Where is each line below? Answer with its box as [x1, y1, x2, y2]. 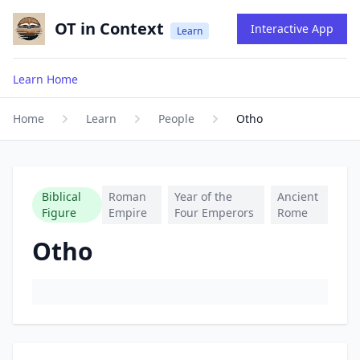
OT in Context [55, 18, 164, 39]
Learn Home [13, 72, 78, 87]
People [158, 111, 194, 126]
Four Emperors [174, 205, 255, 220]
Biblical [42, 189, 81, 204]
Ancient [276, 189, 318, 204]
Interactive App [251, 21, 333, 36]
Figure [42, 205, 76, 220]
